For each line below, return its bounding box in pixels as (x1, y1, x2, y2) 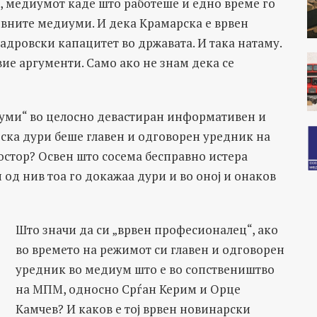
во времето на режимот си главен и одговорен (15, 241, 284, 258)
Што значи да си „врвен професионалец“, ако (15, 221, 278, 238)
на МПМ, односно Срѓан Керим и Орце (15, 281, 241, 297)
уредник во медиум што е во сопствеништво (15, 261, 275, 277)
